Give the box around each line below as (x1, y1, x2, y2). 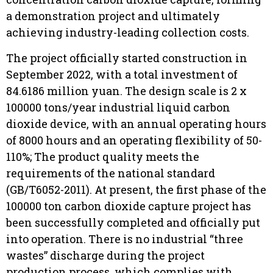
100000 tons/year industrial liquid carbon (6, 99, 230, 115)
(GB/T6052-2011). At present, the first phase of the (6, 182, 266, 197)
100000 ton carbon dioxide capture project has (6, 198, 251, 213)
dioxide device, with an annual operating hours (6, 116, 266, 131)
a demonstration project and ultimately (6, 9, 220, 24)
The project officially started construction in (6, 50, 247, 65)
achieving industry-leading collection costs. (6, 25, 249, 40)
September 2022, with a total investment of (6, 66, 238, 82)
